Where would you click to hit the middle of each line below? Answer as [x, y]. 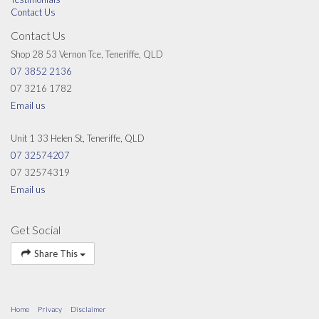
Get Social [36, 230]
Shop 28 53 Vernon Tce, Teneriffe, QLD [87, 54]
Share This [56, 254]
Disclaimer [88, 309]
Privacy [50, 309]
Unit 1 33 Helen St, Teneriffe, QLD [78, 138]
